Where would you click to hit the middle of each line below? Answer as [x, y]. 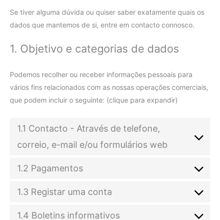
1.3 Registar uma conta [65, 192]
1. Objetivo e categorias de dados [95, 49]
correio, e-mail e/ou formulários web [92, 144]
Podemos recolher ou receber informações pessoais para [101, 75]
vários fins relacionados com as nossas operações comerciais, [109, 87]
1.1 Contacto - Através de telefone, [89, 128]
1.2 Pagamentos [50, 168]
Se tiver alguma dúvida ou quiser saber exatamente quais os [107, 12]
